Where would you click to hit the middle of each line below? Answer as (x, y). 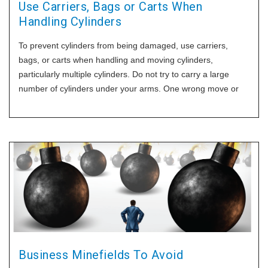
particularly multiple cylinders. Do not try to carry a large (124, 74)
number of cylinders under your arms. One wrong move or (129, 89)
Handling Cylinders (70, 22)
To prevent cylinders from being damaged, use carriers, (123, 45)
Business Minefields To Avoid (101, 255)
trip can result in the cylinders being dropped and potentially (131, 103)
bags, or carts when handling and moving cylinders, (116, 60)
